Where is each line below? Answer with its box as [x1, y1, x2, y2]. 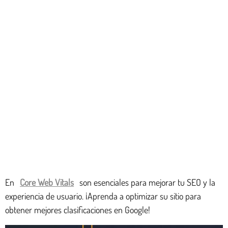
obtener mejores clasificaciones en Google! [5, 204, 150, 215]
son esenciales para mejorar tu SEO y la [77, 177, 216, 188]
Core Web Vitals [20, 177, 74, 188]
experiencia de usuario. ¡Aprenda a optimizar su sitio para [5, 190, 201, 202]
